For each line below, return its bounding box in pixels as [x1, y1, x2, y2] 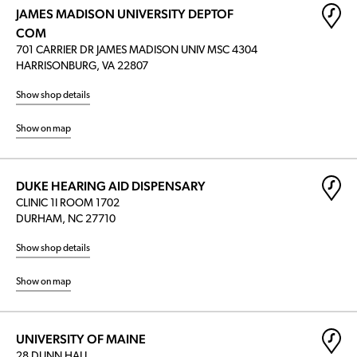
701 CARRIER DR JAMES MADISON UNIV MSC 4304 [16, 45, 257, 57]
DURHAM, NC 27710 [16, 214, 116, 226]
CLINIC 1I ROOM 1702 [16, 198, 120, 210]
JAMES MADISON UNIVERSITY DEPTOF [16, 6, 233, 22]
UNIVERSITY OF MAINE [16, 331, 146, 347]
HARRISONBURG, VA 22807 [16, 61, 148, 73]
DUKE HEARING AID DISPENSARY [16, 178, 206, 194]
